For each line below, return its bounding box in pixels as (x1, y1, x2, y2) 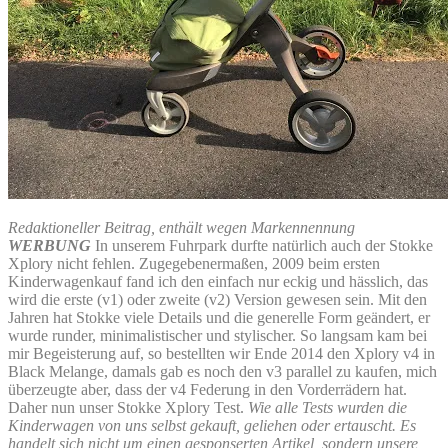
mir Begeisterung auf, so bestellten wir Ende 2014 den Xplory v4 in (8, 344, 435, 362)
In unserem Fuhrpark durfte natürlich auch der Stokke (95, 236, 433, 254)
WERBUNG (8, 236, 91, 254)
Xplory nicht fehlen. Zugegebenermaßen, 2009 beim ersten (8, 254, 380, 272)
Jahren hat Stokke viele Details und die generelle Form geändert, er (8, 308, 430, 326)
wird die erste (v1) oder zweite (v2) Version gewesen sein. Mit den (8, 290, 427, 308)
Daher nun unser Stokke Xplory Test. (8, 398, 248, 416)
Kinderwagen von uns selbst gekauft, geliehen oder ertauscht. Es (8, 416, 416, 434)
